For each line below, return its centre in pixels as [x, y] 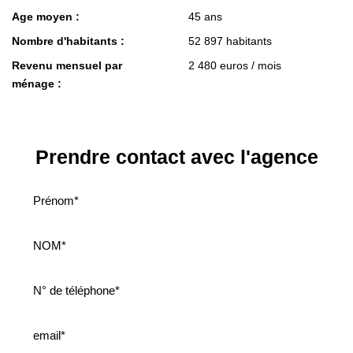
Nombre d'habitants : [68, 41]
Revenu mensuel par [67, 65]
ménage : [37, 84]
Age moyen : [46, 17]
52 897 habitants [230, 41]
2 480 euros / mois [235, 65]
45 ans [205, 17]
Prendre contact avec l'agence [176, 157]
